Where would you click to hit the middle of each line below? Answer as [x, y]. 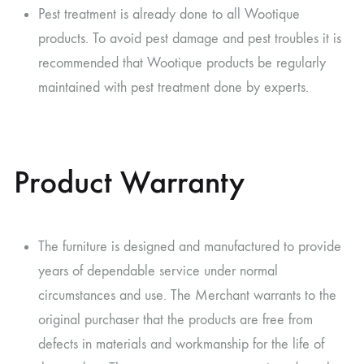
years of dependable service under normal [158, 271]
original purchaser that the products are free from [175, 319]
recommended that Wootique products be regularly [182, 63]
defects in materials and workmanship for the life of [181, 344]
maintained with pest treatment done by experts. [173, 88]
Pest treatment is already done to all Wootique [169, 15]
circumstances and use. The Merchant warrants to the [187, 295]
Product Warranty [129, 182]
